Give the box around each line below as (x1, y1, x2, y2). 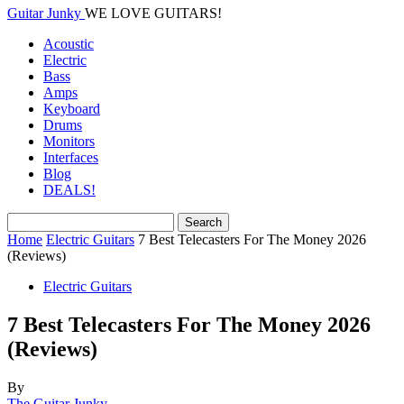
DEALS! (43, 182, 96, 197)
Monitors (43, 133, 95, 149)
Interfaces (43, 150, 98, 165)
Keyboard (43, 101, 100, 116)
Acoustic (43, 36, 94, 51)
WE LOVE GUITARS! (85, 5, 222, 21)
